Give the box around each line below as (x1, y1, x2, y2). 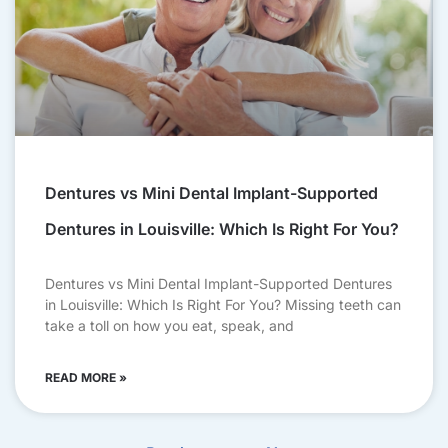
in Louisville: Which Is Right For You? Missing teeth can (45, 296, 401, 314)
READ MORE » (45, 370, 127, 386)
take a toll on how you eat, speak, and (45, 317, 294, 335)
